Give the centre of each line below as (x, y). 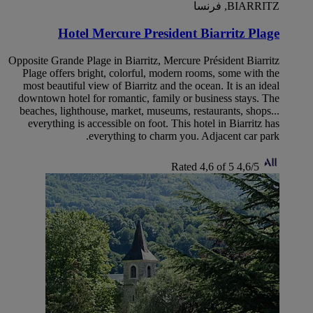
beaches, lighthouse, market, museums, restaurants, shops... (150, 110)
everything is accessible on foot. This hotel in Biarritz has (154, 123)
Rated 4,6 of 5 (203, 166)
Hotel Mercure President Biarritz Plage (169, 33)
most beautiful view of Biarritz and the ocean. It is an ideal (151, 85)
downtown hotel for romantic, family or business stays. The (149, 98)
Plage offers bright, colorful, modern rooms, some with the (151, 73)
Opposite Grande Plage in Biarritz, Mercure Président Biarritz (144, 60)
